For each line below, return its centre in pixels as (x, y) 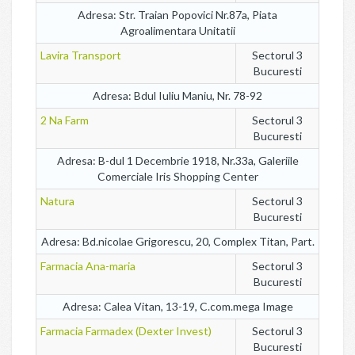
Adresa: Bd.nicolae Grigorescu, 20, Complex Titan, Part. (177, 241)
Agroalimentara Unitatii (177, 31)
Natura (57, 201)
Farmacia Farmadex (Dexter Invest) (126, 331)
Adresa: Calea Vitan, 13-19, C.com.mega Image (177, 306)
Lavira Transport (81, 55)
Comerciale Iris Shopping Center (177, 176)
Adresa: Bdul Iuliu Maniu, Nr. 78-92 (177, 95)
